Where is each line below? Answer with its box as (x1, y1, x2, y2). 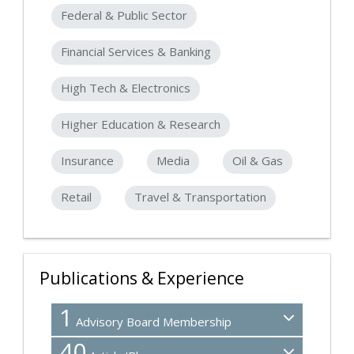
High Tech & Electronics (61, 80, 190, 96)
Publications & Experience (40, 267, 244, 290)
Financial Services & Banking (61, 43, 211, 60)
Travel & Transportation (134, 189, 266, 205)
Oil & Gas (232, 153, 283, 169)
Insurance (61, 153, 114, 169)
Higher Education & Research (61, 116, 220, 133)
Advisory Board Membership (73, 314, 232, 330)
